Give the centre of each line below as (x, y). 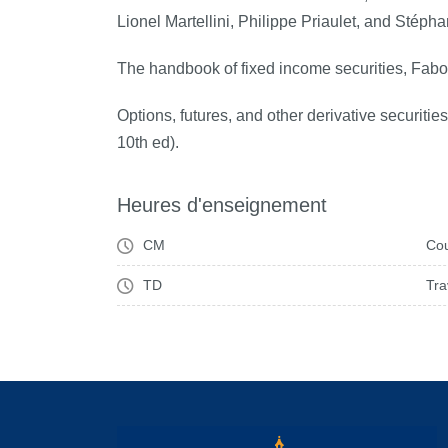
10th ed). (148, 142)
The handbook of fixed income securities (260, 68)
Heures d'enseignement (222, 205)
